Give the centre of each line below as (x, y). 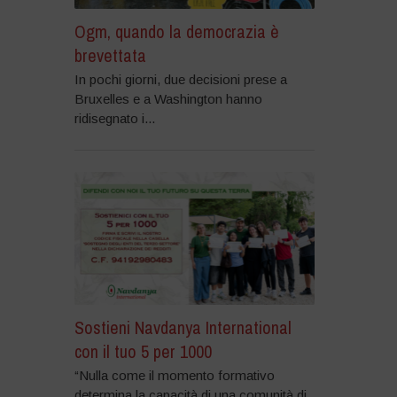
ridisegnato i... (114, 119)
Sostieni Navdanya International (183, 327)
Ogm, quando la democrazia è (176, 32)
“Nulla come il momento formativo (174, 375)
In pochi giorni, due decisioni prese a (180, 80)
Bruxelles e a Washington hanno (168, 99)
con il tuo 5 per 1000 (143, 351)
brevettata (110, 56)
